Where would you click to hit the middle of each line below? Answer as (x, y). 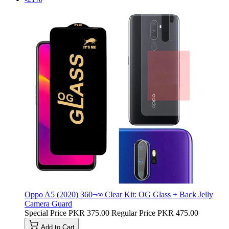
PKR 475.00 (178, 213)
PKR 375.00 (89, 213)
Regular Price (133, 213)
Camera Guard (48, 203)
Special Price (45, 213)
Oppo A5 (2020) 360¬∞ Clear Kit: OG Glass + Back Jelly (119, 194)
